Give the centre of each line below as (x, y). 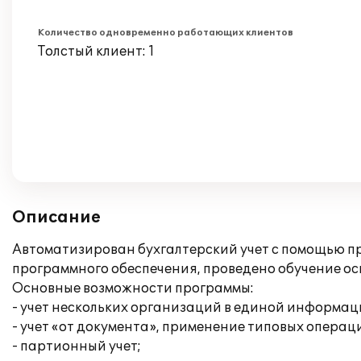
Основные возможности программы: (133, 288)
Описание (56, 218)
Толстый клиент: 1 (96, 52)
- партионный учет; (77, 346)
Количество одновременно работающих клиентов (166, 33)
